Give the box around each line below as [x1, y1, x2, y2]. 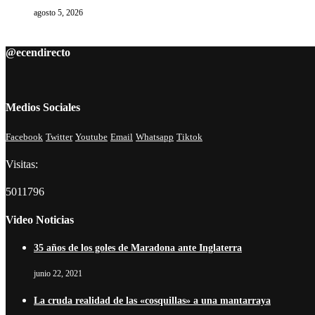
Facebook [6, 131, 43, 143]
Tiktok [176, 131, 202, 143]
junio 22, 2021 [34, 269, 82, 279]
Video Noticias [6, 213, 74, 226]
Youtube [75, 131, 108, 143]
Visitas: [6, 158, 38, 171]
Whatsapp [136, 131, 174, 143]
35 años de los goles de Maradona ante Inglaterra [34, 242, 242, 253]
